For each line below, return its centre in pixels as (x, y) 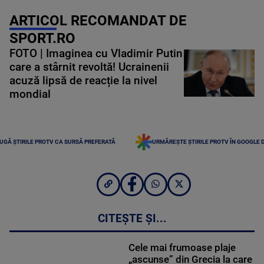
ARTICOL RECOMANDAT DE (98, 20)
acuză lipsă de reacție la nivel (83, 80)
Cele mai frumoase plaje (182, 248)
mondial (30, 94)
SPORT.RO (42, 38)
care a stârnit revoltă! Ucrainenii (89, 67)
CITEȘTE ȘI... (132, 219)
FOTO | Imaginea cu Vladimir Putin (96, 53)
